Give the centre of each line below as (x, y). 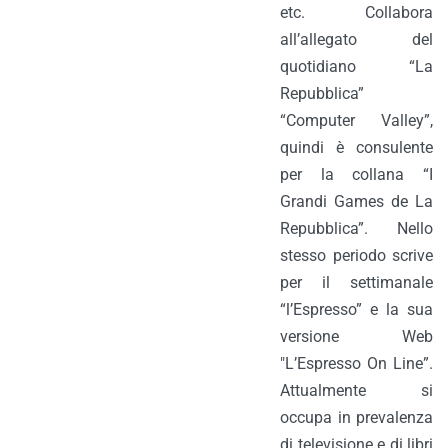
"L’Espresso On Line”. (356, 363)
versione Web (356, 336)
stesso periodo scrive (356, 255)
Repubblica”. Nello (356, 228)
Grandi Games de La (356, 201)
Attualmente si (356, 390)
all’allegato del (356, 39)
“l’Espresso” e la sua (356, 309)
